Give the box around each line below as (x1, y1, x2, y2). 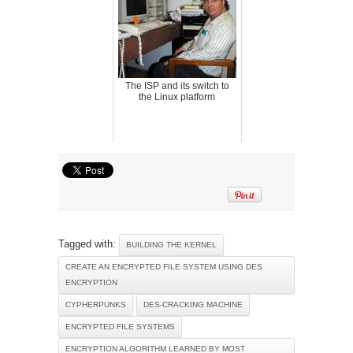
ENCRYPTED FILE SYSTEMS (65, 321, 175, 331)
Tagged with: (58, 237, 119, 250)
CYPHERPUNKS (65, 299, 126, 309)
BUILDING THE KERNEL (126, 240, 217, 249)
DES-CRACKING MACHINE (143, 299, 243, 309)
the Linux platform (139, 91, 215, 102)
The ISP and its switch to (124, 80, 229, 91)
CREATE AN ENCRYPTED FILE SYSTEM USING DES (65, 262, 262, 271)
